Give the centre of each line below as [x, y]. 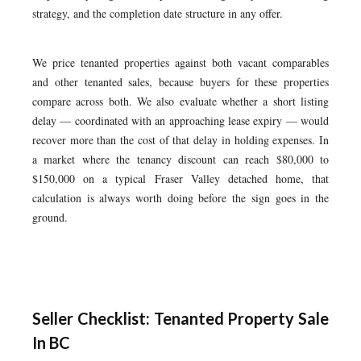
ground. [50, 217]
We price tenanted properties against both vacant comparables [180, 62]
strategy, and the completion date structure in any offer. [158, 13]
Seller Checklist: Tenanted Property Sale [180, 318]
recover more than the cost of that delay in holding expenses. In [180, 140]
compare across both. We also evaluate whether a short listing [180, 101]
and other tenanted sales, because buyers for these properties [180, 82]
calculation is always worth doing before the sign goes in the [180, 198]
